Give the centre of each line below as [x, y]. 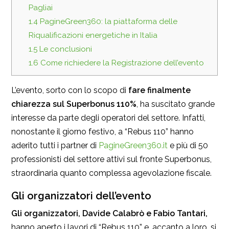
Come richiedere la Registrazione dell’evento [121, 63]
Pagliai [40, 8]
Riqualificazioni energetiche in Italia [93, 36]
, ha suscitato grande [176, 104]
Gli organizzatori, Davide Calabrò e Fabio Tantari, [109, 214]
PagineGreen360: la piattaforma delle [107, 22]
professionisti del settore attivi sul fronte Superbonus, [111, 159]
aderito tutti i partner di [55, 146]
